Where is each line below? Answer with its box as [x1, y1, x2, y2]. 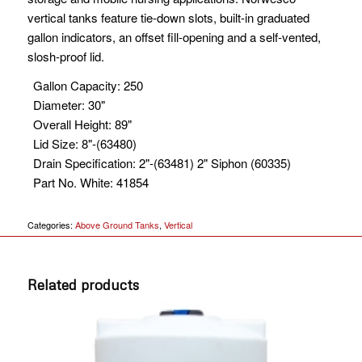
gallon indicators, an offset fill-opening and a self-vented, [27, 27, 321, 45]
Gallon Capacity [32, 77, 117, 95]
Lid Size [32, 135, 75, 153]
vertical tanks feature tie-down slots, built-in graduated [27, 8, 309, 26]
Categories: [27, 218, 75, 232]
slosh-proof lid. [27, 47, 104, 65]
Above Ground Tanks [74, 218, 159, 232]
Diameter [32, 96, 82, 114]
